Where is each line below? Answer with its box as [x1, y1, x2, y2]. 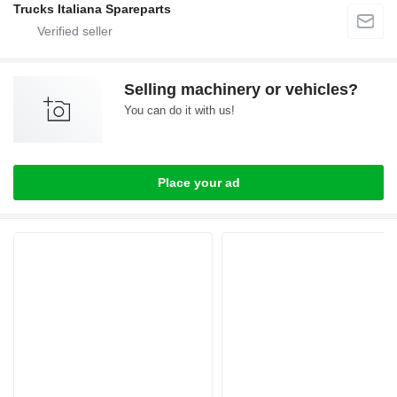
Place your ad [157, 175, 240, 190]
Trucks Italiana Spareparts [13, 2, 171, 16]
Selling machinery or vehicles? [124, 81, 358, 98]
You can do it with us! [124, 104, 235, 117]
